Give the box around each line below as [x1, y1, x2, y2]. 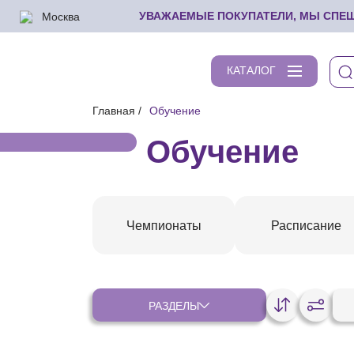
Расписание [270, 219, 341, 232]
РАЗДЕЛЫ [149, 299, 200, 312]
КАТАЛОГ [227, 64, 276, 77]
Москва [42, 9, 80, 22]
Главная [92, 104, 135, 117]
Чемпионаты [126, 219, 201, 232]
